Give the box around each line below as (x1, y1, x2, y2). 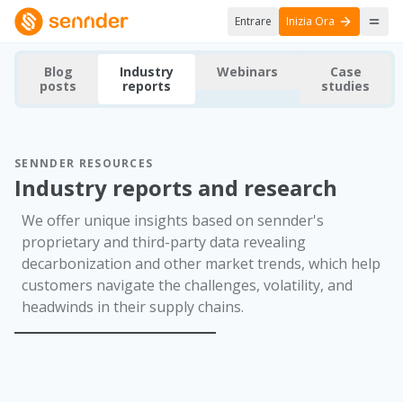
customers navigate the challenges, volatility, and (22, 275, 353, 295)
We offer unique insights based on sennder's (22, 210, 324, 230)
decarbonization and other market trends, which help (22, 254, 381, 273)
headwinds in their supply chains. (22, 297, 244, 317)
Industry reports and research (14, 173, 337, 202)
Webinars (217, 63, 278, 80)
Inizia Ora (286, 13, 335, 29)
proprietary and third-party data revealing (22, 232, 306, 252)
